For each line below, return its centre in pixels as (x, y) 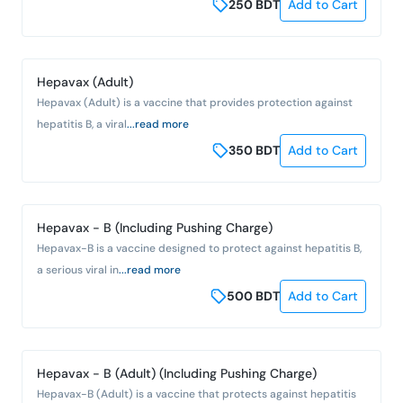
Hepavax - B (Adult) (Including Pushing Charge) (177, 373)
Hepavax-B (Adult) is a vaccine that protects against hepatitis (197, 394)
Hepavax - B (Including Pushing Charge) (155, 227)
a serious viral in (78, 269)
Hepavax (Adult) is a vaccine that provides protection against (195, 102)
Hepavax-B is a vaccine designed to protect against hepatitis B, (199, 248)
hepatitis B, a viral (82, 124)
